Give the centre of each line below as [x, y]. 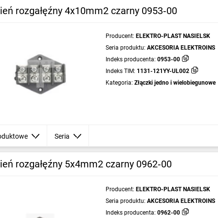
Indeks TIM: [120, 71]
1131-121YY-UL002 [163, 71]
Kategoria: [119, 83]
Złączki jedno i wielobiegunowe [175, 83]
